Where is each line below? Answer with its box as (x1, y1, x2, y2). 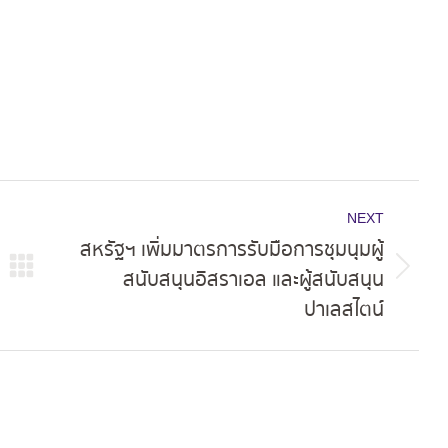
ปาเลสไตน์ (304, 295, 385, 325)
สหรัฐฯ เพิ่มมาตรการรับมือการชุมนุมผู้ (80, 235, 385, 265)
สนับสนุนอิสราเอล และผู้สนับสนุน (123, 265, 385, 295)
